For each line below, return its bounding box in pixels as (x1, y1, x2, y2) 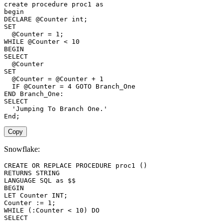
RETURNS (4, 169, 32, 177)
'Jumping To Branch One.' (12, 105, 108, 113)
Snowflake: (4, 145, 40, 154)
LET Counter (4, 192, 52, 200)
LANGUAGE (4, 177, 36, 185)
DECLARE (4, 15, 32, 23)
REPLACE (44, 162, 72, 170)
